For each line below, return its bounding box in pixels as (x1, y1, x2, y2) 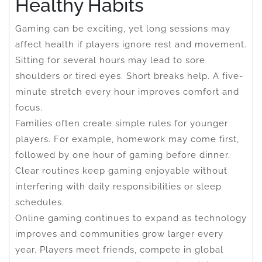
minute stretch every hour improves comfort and (15, 86, 239, 97)
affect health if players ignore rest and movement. (15, 39, 247, 50)
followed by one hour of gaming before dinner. (15, 149, 230, 160)
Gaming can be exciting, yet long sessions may (15, 23, 230, 34)
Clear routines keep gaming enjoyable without (15, 165, 227, 176)
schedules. (15, 196, 64, 208)
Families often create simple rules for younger (15, 118, 228, 129)
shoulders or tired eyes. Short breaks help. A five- (15, 70, 243, 81)
